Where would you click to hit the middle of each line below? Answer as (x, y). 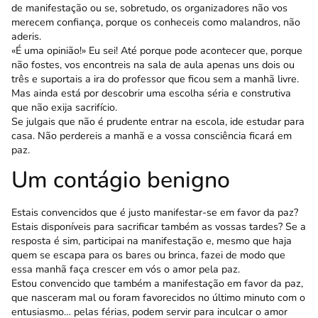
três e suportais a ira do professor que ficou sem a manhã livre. (155, 78)
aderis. (26, 36)
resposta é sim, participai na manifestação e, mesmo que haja (152, 241)
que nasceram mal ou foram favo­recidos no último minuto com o (158, 298)
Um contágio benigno (121, 180)
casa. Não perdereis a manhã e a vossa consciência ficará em (152, 135)
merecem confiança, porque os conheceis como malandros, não (156, 22)
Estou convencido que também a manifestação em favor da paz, (157, 284)
